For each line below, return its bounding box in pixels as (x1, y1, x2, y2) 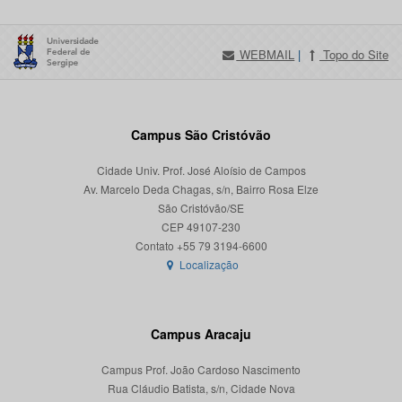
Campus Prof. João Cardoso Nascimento (101, 362, 301, 378)
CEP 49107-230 (162, 219, 240, 235)
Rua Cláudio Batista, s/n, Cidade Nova (107, 380, 295, 397)
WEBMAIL (236, 46, 295, 64)
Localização (177, 257, 240, 273)
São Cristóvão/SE (158, 200, 244, 216)
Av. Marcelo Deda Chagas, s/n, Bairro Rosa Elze (83, 181, 319, 197)
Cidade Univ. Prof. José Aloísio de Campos (96, 162, 306, 179)
